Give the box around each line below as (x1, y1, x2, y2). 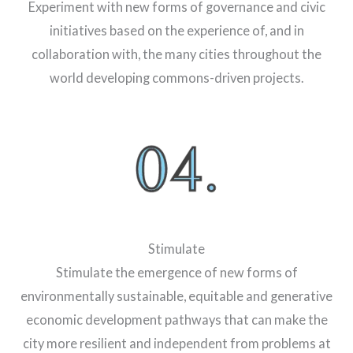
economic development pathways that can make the (25, 311, 328, 327)
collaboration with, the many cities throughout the (32, 46, 321, 62)
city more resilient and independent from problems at (22, 335, 331, 351)
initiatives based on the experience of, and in (49, 23, 304, 39)
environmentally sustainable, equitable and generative (20, 288, 333, 303)
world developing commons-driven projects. (50, 70, 303, 86)
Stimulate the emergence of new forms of (55, 264, 298, 280)
